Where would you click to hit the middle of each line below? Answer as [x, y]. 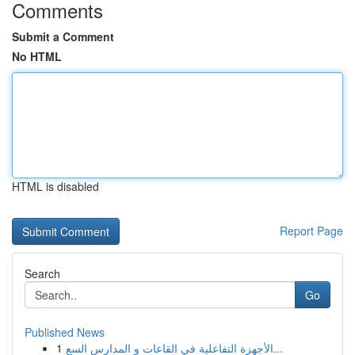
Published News [65, 332]
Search [42, 273]
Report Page [311, 231]
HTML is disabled [55, 186]
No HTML [37, 56]
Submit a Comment [63, 36]
